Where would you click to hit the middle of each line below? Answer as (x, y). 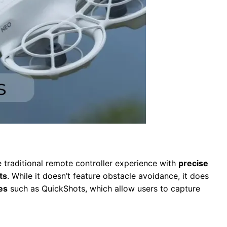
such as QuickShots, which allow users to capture (104, 189)
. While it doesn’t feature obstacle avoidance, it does (108, 176)
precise (193, 163)
